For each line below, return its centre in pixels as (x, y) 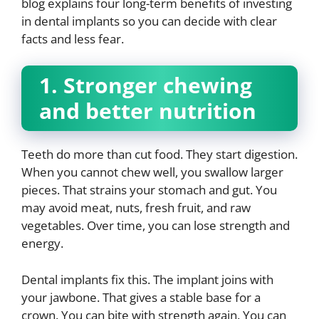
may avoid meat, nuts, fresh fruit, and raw (136, 208)
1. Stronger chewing (146, 85)
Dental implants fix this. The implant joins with (147, 279)
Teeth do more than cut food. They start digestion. (159, 154)
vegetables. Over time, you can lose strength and (156, 225)
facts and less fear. (73, 38)
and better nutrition (148, 111)
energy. (42, 243)
